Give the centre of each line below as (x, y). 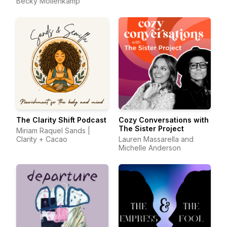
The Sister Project (151, 128)
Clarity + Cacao (42, 139)
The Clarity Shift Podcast (61, 120)
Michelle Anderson (150, 148)
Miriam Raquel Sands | (53, 130)
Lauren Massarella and (156, 139)
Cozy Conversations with (164, 120)
